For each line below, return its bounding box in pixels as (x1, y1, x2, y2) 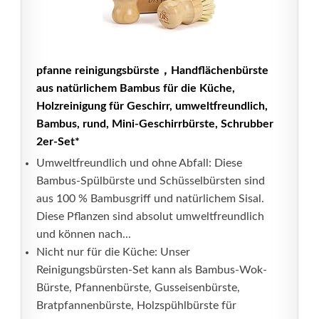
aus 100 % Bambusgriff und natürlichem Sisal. (36, 193, 264, 204)
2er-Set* (36, 136, 80, 147)
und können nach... (36, 229, 131, 240)
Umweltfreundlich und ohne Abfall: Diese (36, 157, 242, 169)
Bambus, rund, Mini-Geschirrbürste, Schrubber (36, 118, 273, 130)
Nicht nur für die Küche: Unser (36, 246, 190, 258)
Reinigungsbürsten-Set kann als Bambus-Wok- (36, 264, 267, 276)
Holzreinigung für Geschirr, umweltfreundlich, (36, 100, 268, 112)
